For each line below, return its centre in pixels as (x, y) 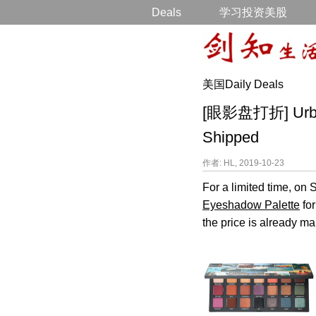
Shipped (231, 137)
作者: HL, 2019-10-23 (243, 163)
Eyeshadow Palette (251, 205)
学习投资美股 (253, 12)
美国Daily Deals (243, 84)
